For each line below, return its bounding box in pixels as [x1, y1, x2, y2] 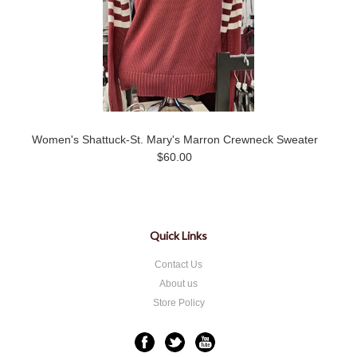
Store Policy [152, 297, 205, 308]
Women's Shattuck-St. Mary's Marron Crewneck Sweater [31, 133, 318, 146]
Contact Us [155, 259, 202, 270]
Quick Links [150, 229, 207, 242]
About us [159, 278, 198, 289]
